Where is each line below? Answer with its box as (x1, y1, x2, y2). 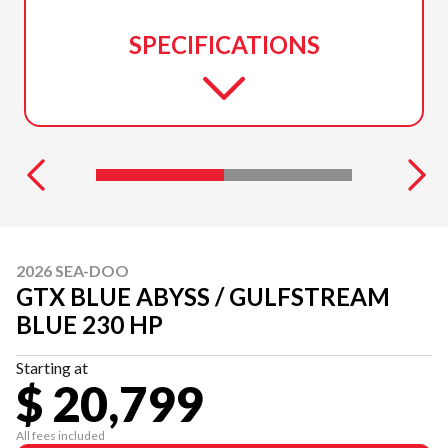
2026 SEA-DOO (16, 260, 129, 280)
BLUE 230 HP (16, 309, 163, 339)
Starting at (16, 357, 88, 377)
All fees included (16, 427, 105, 443)
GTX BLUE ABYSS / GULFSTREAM (16, 281, 390, 311)
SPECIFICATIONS (128, 29, 320, 59)
